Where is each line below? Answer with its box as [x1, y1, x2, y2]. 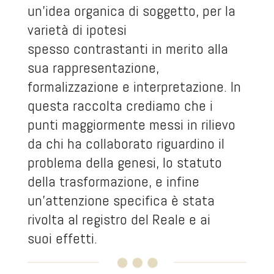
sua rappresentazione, [27, 58, 159, 77]
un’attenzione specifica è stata [27, 191, 215, 210]
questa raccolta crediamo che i [27, 96, 213, 115]
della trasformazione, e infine [27, 172, 199, 191]
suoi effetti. [27, 229, 97, 248]
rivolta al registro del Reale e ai [27, 210, 210, 229]
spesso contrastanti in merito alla [27, 39, 228, 58]
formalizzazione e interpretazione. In [27, 77, 241, 96]
